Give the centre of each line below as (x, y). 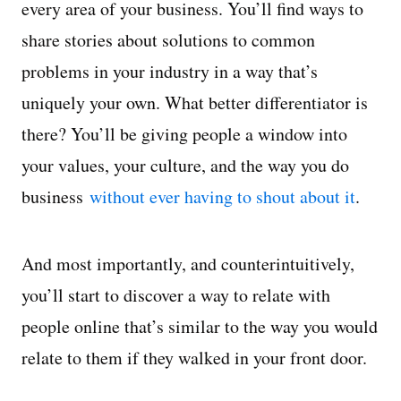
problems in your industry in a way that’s (170, 71)
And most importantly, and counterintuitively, (188, 264)
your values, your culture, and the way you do (185, 165)
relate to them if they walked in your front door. (194, 358)
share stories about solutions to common (168, 40)
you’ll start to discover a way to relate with (176, 295)
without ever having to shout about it (222, 196)
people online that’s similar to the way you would (200, 326)
